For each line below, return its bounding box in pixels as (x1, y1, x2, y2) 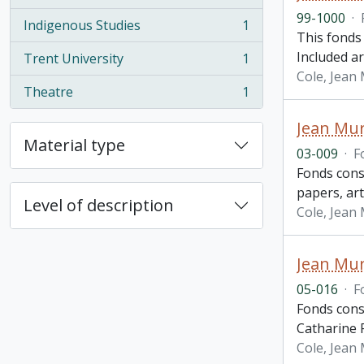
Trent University (24, 50, 123, 67)
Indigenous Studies (24, 16, 141, 34)
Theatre (24, 83, 73, 101)
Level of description (24, 194, 174, 216)
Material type (24, 134, 125, 156)
